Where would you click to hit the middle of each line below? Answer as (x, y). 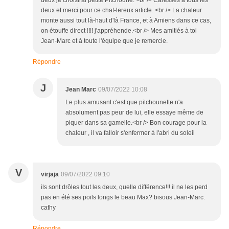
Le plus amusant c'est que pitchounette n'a (124, 102)
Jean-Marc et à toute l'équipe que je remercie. (104, 41)
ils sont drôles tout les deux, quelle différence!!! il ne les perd (124, 187)
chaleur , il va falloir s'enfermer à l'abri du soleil (130, 133)
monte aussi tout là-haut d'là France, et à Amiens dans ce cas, (126, 21)
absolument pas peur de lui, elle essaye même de (134, 113)
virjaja (50, 175)
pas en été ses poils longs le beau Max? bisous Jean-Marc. (123, 198)
